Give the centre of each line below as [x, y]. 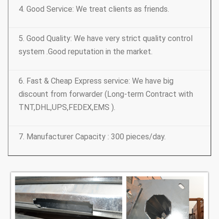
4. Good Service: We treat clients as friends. [94, 9]
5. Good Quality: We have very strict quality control [106, 39]
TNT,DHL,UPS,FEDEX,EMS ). [67, 108]
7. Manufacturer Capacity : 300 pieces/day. [93, 137]
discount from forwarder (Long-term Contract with [106, 94]
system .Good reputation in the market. [86, 52]
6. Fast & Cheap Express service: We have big [96, 81]
